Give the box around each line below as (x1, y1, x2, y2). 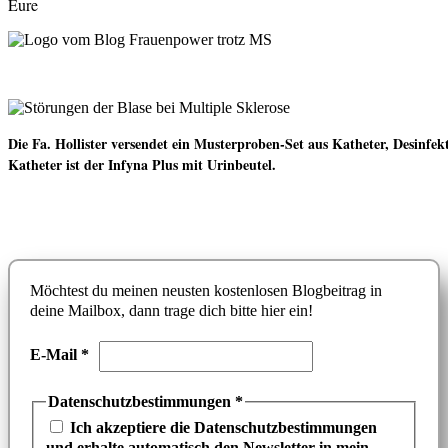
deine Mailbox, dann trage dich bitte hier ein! (30, 301, 313, 319)
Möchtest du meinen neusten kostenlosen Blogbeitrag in (30, 281, 382, 299)
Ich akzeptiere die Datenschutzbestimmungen (66, 419, 377, 437)
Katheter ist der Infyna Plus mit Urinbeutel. (8, 153, 276, 175)
